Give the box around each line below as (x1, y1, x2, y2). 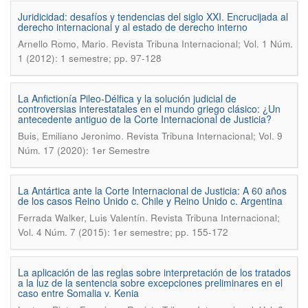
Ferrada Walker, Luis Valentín (18, 211, 145, 224)
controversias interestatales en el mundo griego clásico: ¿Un (18, 102, 280, 115)
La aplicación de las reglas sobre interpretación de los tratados (18, 265, 291, 279)
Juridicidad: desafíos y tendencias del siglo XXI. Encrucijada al (18, 10, 288, 23)
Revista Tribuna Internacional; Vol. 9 (126, 129, 283, 142)
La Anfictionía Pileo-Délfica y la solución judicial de (18, 91, 236, 105)
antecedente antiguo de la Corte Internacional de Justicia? (18, 112, 272, 126)
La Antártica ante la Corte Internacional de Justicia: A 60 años (18, 184, 287, 197)
